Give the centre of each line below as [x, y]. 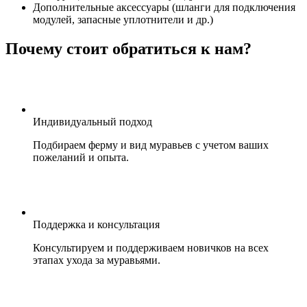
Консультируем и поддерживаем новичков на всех [151, 248]
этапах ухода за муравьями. [97, 260]
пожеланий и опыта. [81, 158]
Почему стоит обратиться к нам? [128, 49]
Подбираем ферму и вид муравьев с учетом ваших [151, 145]
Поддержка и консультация [96, 225]
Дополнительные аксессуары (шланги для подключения [164, 8]
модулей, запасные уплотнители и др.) [123, 20]
